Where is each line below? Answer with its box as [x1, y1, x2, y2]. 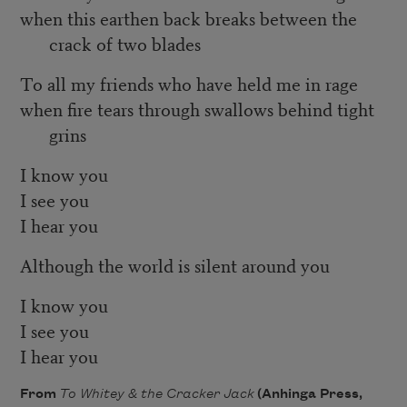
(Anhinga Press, [253, 387, 362, 402]
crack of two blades [48, 30, 201, 57]
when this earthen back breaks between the [19, 5, 357, 32]
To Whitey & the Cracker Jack [58, 387, 254, 402]
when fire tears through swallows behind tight [19, 95, 374, 123]
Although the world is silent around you [19, 252, 330, 279]
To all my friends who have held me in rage [19, 70, 358, 97]
